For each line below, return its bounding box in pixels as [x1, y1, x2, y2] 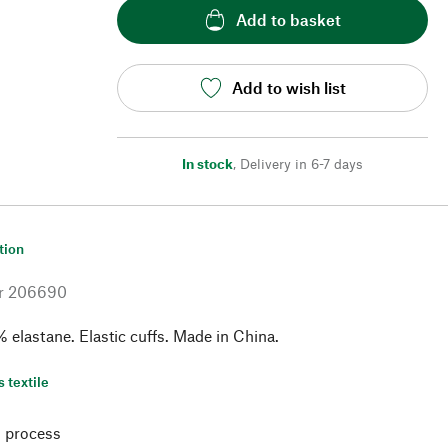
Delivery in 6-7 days [240, 154, 363, 172]
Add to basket [236, 10, 341, 30]
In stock [182, 154, 233, 172]
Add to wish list [231, 78, 346, 98]
